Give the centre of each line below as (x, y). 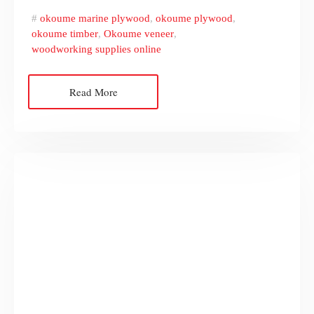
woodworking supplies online (96, 49)
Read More (93, 92)
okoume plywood (194, 19)
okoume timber (65, 34)
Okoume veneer (139, 34)
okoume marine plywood (95, 19)
